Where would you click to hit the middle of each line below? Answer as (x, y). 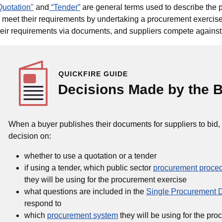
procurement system (83, 215)
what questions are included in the (85, 192)
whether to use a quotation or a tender (90, 156)
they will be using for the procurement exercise (106, 180)
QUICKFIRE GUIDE (93, 74)
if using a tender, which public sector (89, 168)
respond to (43, 203)
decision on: (30, 136)
